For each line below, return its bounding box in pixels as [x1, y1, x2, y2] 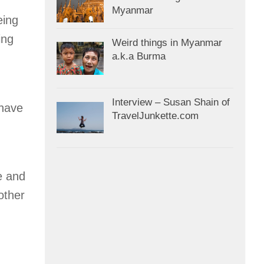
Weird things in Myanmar [112, 37, 222, 48]
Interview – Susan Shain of [112, 96, 230, 108]
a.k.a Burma [112, 50, 166, 62]
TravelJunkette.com [112, 110, 199, 121]
